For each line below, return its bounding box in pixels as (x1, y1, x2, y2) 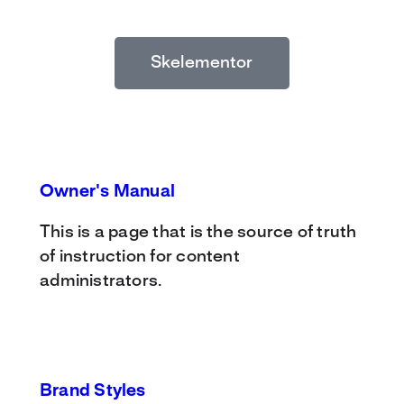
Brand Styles (40, 382, 146, 399)
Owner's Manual (40, 184, 176, 201)
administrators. (40, 273, 162, 290)
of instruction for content (40, 249, 240, 266)
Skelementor (151, 55, 253, 72)
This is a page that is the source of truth (40, 225, 357, 242)
